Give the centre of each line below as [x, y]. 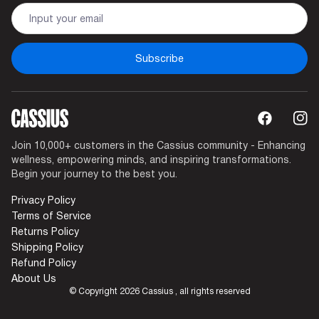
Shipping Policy [47, 247]
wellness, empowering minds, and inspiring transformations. [151, 159]
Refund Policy [44, 263]
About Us [34, 278]
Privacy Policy [43, 200]
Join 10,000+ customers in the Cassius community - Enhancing [158, 145]
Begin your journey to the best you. [94, 174]
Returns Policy [45, 231]
